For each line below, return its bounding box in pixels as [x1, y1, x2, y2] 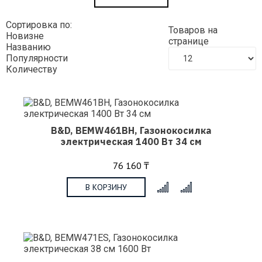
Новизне [6, 30, 44, 42]
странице [168, 35, 211, 47]
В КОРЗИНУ [85, 181, 127, 192]
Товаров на [168, 24, 218, 36]
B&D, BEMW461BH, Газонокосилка [51, 125, 211, 136]
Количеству [6, 64, 57, 75]
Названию [6, 42, 51, 53]
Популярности [6, 53, 68, 64]
